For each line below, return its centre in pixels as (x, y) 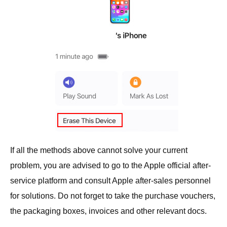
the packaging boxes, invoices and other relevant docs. (108, 211)
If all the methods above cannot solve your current (99, 150)
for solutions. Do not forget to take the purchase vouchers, (113, 196)
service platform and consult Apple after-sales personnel (110, 180)
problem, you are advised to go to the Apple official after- (110, 165)
